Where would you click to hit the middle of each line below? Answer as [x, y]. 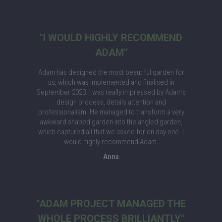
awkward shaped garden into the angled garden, [111, 122]
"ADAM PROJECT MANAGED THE [111, 204]
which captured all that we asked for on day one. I [111, 132]
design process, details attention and [111, 102]
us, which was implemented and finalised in [111, 82]
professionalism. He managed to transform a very [111, 112]
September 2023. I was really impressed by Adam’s [111, 92]
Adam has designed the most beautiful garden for [111, 72]
